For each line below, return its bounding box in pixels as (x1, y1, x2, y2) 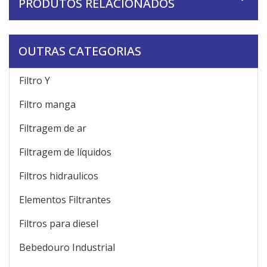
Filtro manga (19, 97, 76, 111)
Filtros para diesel (19, 216, 98, 230)
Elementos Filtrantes (19, 193, 111, 206)
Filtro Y (19, 73, 50, 87)
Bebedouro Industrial (19, 240, 115, 254)
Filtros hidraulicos (19, 169, 98, 182)
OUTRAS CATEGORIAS (18, 42, 141, 59)
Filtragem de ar (19, 121, 86, 135)
